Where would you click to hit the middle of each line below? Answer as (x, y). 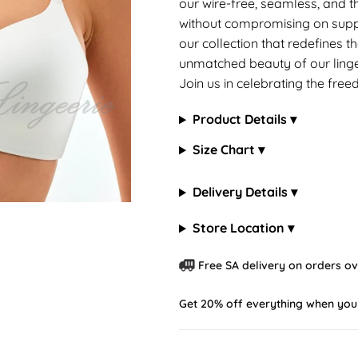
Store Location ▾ (243, 228)
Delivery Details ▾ (245, 192)
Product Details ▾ (244, 119)
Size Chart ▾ (228, 150)
